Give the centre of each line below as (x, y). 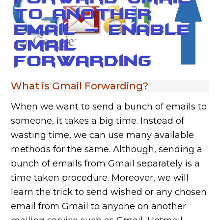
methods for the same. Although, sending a (107, 149)
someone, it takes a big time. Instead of (98, 121)
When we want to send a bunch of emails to (109, 106)
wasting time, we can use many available (103, 135)
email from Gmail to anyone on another (99, 206)
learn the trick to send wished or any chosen (109, 192)
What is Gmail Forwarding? (80, 86)
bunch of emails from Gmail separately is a (106, 163)
